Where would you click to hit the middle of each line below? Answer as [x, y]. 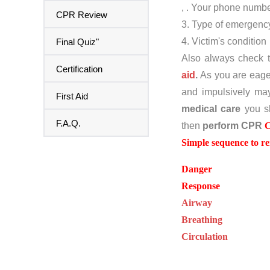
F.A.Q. [68, 123]
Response [201, 186]
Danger [197, 169]
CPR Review [82, 14]
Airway [197, 202]
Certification [79, 69]
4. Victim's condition [224, 41]
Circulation [205, 236]
